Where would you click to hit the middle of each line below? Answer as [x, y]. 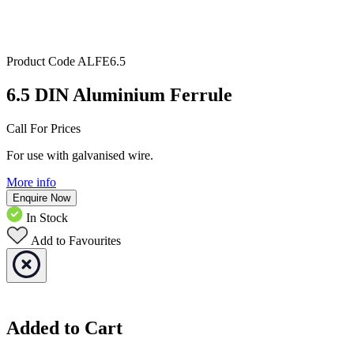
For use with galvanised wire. [80, 156]
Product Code [42, 62]
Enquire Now [41, 198]
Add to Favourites [76, 241]
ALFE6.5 [102, 62]
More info [31, 183]
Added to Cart [64, 328]
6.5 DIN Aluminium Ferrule [119, 95]
